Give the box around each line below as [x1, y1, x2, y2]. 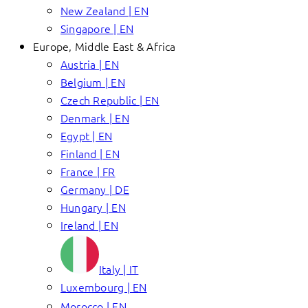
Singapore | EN [60, 21, 134, 36]
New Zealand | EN [60, 3, 148, 18]
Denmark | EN [60, 110, 129, 125]
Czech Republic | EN [60, 92, 159, 107]
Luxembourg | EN [60, 279, 147, 294]
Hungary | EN [60, 199, 126, 214]
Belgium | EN [60, 74, 125, 89]
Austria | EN [60, 56, 119, 71]
